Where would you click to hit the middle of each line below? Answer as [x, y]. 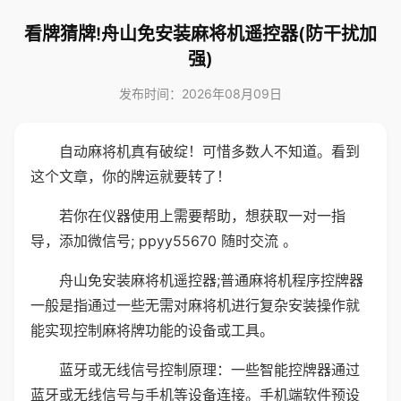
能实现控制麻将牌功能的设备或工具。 [152, 330]
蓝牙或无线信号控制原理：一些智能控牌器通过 [209, 370]
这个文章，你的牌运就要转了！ [131, 176]
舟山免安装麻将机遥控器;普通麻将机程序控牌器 [211, 280]
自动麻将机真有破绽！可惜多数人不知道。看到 [209, 151]
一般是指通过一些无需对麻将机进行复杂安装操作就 [195, 305]
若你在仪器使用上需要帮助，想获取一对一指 [202, 216]
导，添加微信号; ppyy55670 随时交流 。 [164, 241]
